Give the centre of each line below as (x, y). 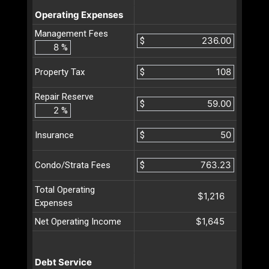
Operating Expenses (79, 14)
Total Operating (65, 189)
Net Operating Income (78, 221)
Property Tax (60, 72)
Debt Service (63, 262)
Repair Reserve (64, 96)
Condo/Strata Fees (73, 165)
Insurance (54, 135)
